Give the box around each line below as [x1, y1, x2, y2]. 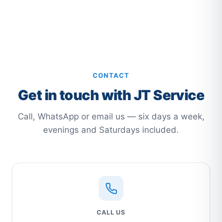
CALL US [97, 209, 125, 217]
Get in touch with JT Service [17, 87, 205, 104]
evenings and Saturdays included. [43, 125, 179, 135]
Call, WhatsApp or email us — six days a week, [17, 111, 205, 122]
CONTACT [92, 71, 130, 80]
